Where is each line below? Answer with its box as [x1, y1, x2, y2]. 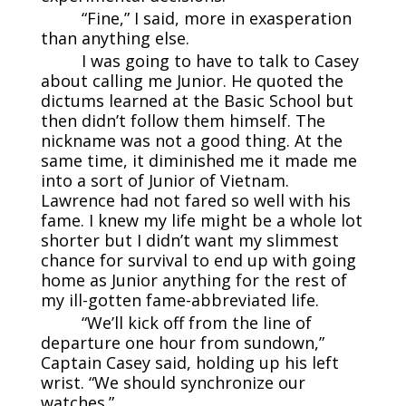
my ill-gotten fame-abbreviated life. [40, 289, 319, 312]
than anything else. [40, 27, 189, 50]
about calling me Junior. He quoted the [40, 70, 343, 92]
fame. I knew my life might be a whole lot [40, 209, 362, 232]
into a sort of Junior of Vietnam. [40, 169, 289, 192]
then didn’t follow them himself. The [40, 110, 325, 132]
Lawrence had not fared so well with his [40, 189, 351, 212]
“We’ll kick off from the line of [81, 312, 312, 334]
